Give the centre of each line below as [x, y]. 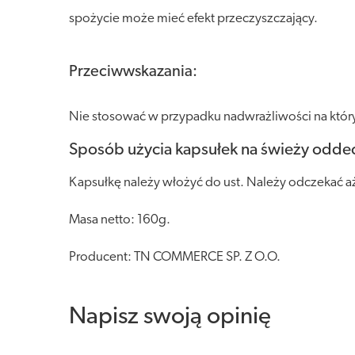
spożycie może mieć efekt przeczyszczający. [193, 19]
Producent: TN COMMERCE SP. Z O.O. [175, 257]
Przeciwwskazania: [133, 72]
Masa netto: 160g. [120, 220]
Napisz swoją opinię [170, 317]
